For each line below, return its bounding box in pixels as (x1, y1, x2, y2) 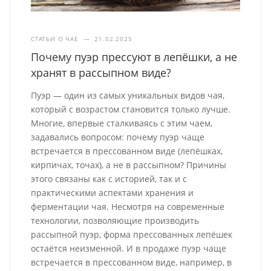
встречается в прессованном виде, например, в (31, 256, 232, 268)
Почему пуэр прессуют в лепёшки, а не (31, 49, 238, 64)
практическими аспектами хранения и (31, 186, 194, 198)
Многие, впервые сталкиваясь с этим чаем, (31, 117, 213, 129)
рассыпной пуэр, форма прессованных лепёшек (31, 228, 233, 240)
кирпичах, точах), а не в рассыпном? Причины (31, 158, 227, 171)
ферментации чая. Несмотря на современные (31, 200, 225, 212)
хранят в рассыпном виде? (31, 65, 172, 80)
